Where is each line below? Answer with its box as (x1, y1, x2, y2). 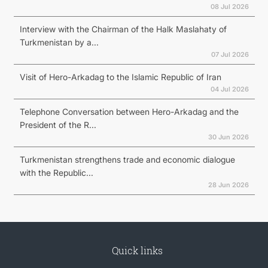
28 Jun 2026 (208, 180, 249, 189)
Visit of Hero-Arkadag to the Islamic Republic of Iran (19, 71, 221, 82)
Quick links (111, 243, 163, 257)
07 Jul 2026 (211, 50, 249, 59)
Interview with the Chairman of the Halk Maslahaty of (19, 23, 227, 34)
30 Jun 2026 (208, 132, 249, 141)
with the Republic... (19, 167, 93, 178)
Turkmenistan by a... (19, 36, 99, 47)
